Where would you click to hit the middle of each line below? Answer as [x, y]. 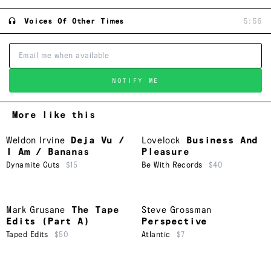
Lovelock [161, 141]
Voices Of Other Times [74, 21]
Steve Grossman [177, 211]
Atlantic [156, 235]
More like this [54, 116]
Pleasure [165, 152]
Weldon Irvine [36, 141]
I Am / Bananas [48, 152]
